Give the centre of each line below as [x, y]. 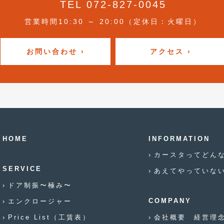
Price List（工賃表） [49, 217]
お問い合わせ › [55, 51]
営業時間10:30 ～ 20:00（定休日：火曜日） [113, 21]
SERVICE [22, 169]
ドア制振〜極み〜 [40, 185]
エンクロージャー [40, 201]
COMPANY [170, 201]
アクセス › [170, 51]
